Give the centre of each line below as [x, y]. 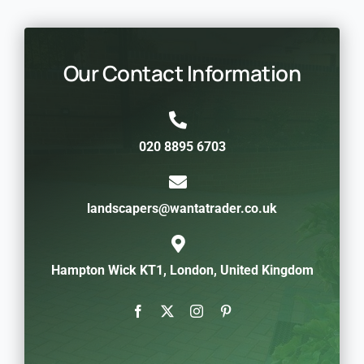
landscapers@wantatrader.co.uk [182, 208]
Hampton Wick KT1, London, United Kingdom [182, 270]
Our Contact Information [182, 73]
